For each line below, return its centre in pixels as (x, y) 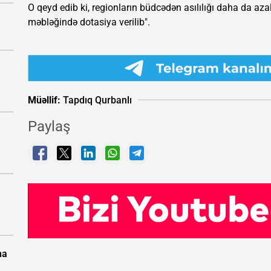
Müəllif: (44, 100)
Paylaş (49, 127)
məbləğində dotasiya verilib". (89, 22)
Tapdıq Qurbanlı (96, 100)
